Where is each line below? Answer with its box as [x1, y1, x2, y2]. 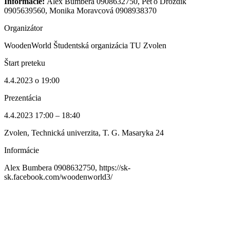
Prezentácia [4, 93, 41, 103]
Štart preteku [4, 59, 45, 68]
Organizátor [4, 24, 43, 33]
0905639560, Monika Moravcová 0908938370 [4, 6, 157, 15]
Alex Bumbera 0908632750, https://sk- [4, 163, 130, 172]
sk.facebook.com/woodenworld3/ [4, 172, 112, 182]
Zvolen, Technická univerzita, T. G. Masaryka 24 [4, 128, 164, 138]
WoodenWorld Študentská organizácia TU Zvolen [4, 41, 166, 50]
